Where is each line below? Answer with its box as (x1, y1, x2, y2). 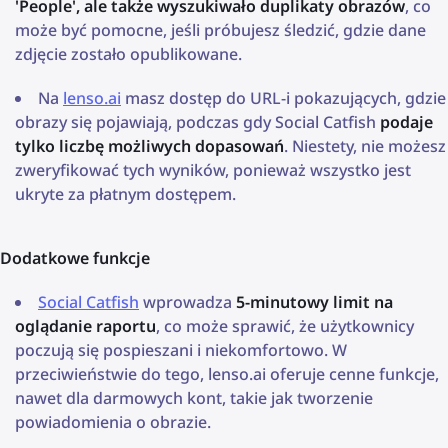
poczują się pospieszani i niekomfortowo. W (15, 338, 347, 361)
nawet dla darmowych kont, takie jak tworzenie (15, 386, 373, 409)
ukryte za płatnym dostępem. (15, 182, 236, 205)
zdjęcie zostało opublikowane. (15, 42, 242, 65)
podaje (380, 110, 433, 133)
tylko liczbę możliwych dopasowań (15, 134, 284, 157)
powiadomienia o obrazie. (15, 410, 211, 433)
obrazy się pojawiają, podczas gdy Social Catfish (15, 110, 380, 133)
